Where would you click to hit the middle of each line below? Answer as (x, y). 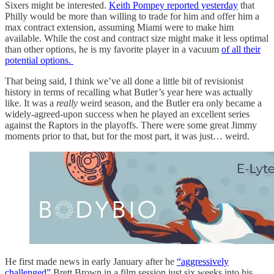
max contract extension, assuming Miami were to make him (119, 27)
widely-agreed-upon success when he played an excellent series (127, 114)
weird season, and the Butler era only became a (171, 103)
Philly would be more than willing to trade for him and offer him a (132, 16)
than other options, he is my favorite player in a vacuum (113, 49)
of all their (241, 49)
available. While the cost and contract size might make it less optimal (137, 38)
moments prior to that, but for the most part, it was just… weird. (127, 136)
